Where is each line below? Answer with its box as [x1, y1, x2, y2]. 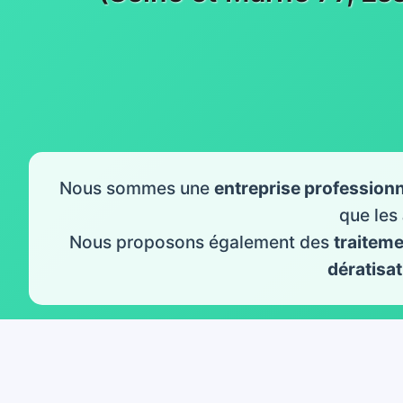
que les [339, 203, 398, 226]
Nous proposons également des [69, 230, 329, 253]
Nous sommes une [59, 176, 210, 199]
